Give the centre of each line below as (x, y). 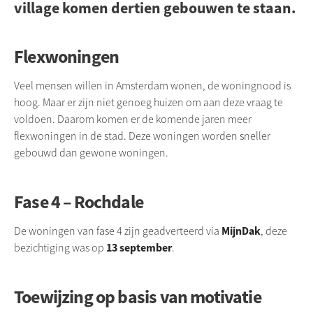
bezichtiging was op (60, 248)
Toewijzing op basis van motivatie (138, 297)
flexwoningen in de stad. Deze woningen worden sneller (142, 136)
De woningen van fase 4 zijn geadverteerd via (118, 231)
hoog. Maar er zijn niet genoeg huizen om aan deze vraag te (148, 102)
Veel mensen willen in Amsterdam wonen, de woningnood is (152, 86)
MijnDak (241, 231)
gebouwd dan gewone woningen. (91, 153)
